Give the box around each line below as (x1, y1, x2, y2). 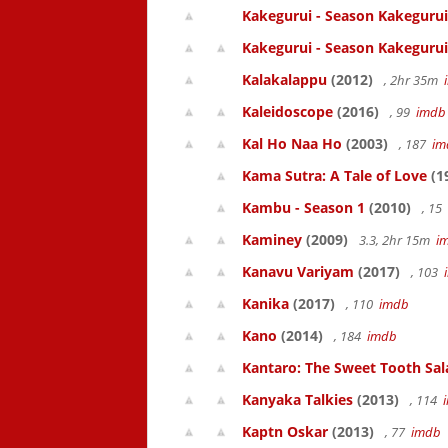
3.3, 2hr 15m (356, 231, 436, 249)
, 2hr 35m (381, 71, 444, 89)
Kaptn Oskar (242, 422, 328, 441)
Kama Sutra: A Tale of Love (242, 166, 427, 185)
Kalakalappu (242, 70, 327, 89)
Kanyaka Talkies (242, 390, 353, 409)
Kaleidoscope (242, 102, 333, 121)
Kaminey (242, 230, 302, 249)
